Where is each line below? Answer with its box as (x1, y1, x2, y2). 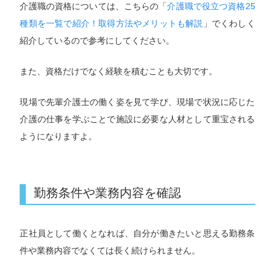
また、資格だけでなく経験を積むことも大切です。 (20, 66, 218, 77)
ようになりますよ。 (20, 131, 98, 142)
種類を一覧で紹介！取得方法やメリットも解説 (20, 18, 203, 28)
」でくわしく (203, 18, 255, 28)
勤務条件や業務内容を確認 (34, 185, 182, 201)
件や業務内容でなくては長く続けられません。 (20, 246, 201, 256)
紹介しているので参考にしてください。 (20, 35, 175, 45)
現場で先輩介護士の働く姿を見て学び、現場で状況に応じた (20, 97, 255, 107)
